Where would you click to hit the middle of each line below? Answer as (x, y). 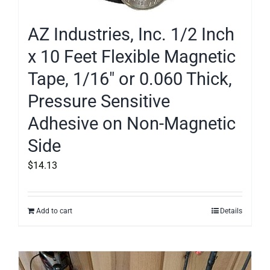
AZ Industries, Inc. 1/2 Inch (131, 34)
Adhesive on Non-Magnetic (132, 123)
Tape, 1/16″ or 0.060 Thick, (130, 79)
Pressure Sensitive (99, 101)
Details (231, 211)
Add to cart (54, 211)
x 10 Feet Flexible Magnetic (132, 56)
